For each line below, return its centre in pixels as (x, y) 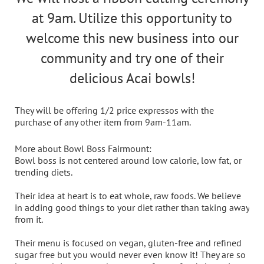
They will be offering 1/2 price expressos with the (114, 110)
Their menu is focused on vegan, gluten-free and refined (128, 243)
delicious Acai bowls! (132, 78)
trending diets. (44, 172)
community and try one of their (132, 58)
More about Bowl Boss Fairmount (82, 149)
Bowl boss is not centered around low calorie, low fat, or (128, 161)
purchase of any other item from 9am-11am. (103, 122)
